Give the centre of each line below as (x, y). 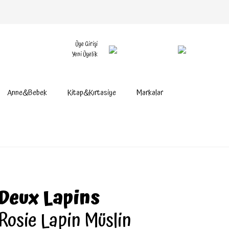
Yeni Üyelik (85, 54)
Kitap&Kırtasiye (92, 93)
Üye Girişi (86, 44)
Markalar (150, 93)
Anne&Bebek (27, 93)
